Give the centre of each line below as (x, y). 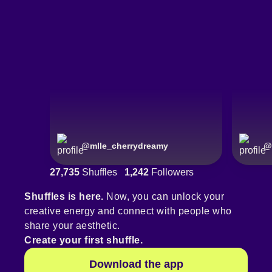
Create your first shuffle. (83, 240)
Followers (171, 172)
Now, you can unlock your (164, 197)
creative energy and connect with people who (128, 211)
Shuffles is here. (64, 197)
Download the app (136, 264)
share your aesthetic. (72, 226)
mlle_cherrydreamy (129, 146)
